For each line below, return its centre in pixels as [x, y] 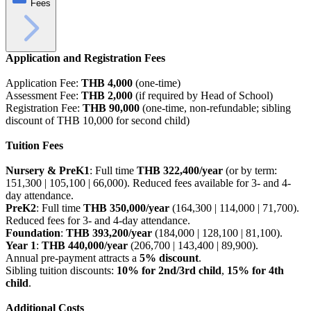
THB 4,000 [107, 83]
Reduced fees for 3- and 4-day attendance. [98, 221]
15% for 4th [255, 271]
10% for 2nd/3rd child [169, 271]
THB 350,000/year [126, 208]
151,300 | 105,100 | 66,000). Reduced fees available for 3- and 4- [148, 183]
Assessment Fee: [43, 96]
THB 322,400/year [180, 171]
